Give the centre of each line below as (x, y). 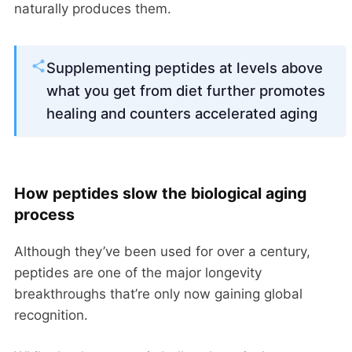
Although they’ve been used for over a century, (162, 252)
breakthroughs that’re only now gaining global (158, 294)
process (44, 215)
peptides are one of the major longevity (138, 273)
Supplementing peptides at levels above (185, 68)
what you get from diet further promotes (186, 91)
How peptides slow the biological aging (160, 194)
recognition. (51, 315)
